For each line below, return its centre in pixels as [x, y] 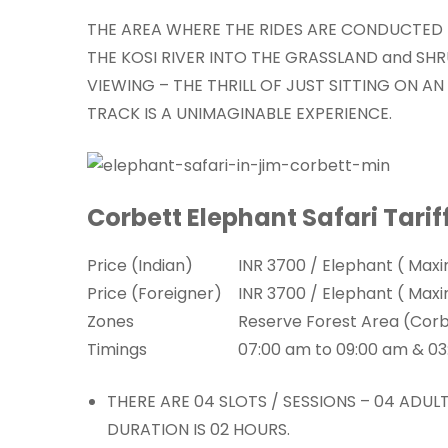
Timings [117, 349]
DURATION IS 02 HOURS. [198, 429]
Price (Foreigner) [154, 293]
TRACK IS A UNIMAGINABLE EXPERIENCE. [239, 114]
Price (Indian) [140, 265]
